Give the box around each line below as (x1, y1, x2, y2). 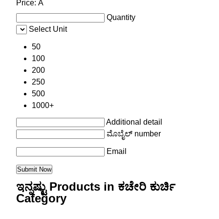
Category (16, 192, 66, 205)
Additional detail (106, 118, 162, 127)
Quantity (106, 13, 135, 22)
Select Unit (28, 25, 67, 34)
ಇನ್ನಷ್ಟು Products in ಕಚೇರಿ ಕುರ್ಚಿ (16, 180, 175, 194)
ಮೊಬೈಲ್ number (106, 130, 161, 138)
